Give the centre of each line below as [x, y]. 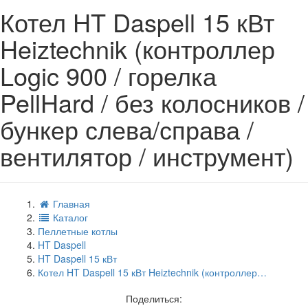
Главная [70, 203]
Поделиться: [154, 298]
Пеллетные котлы [78, 231]
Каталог [69, 217]
